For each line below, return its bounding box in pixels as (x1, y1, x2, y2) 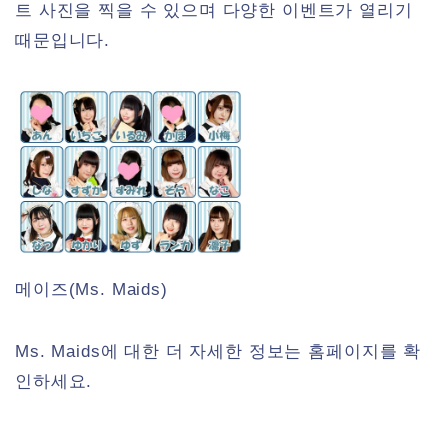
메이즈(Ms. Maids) (15, 279, 168, 299)
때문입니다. (15, 30, 111, 50)
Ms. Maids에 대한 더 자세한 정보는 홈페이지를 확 (15, 342, 422, 362)
